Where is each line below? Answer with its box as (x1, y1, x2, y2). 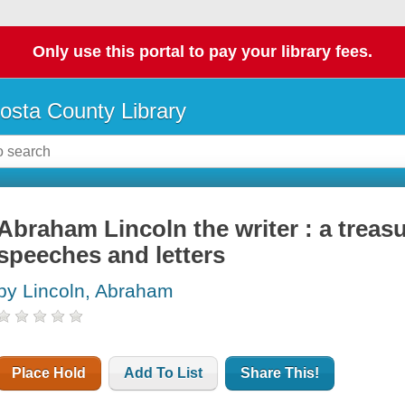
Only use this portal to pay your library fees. (33, 42, 372, 61)
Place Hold (12, 365, 87, 381)
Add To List (124, 365, 203, 381)
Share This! (240, 365, 320, 381)
